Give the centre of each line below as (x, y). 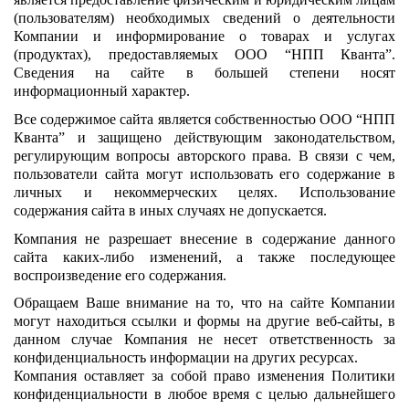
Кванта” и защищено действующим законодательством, (204, 137)
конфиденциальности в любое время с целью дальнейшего (204, 394)
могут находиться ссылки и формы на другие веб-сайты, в (204, 321)
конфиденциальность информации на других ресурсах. (186, 358)
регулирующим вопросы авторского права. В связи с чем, (204, 155)
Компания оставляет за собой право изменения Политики (204, 376)
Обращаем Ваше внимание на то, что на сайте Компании (204, 303)
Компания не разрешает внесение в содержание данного (204, 238)
